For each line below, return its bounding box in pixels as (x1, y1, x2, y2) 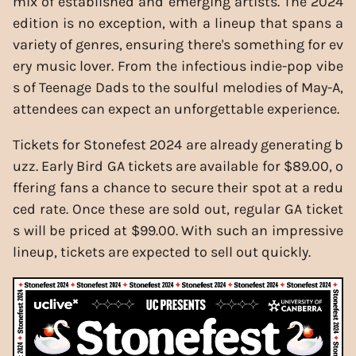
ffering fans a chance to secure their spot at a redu (13, 178, 343, 196)
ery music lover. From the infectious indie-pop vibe (13, 56, 343, 75)
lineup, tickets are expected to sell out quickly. (13, 242, 311, 261)
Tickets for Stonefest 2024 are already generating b (13, 135, 343, 153)
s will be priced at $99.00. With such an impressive (13, 221, 343, 239)
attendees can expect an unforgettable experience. (13, 99, 339, 118)
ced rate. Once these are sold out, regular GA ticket (13, 199, 343, 218)
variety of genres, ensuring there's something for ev (13, 35, 343, 53)
